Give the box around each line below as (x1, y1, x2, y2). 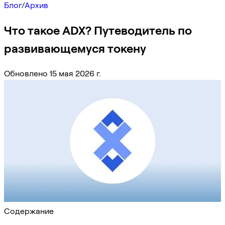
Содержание (4, 206, 54, 216)
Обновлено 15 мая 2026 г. (4, 68, 100, 78)
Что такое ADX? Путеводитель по (4, 23, 192, 38)
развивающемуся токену (4, 41, 146, 56)
